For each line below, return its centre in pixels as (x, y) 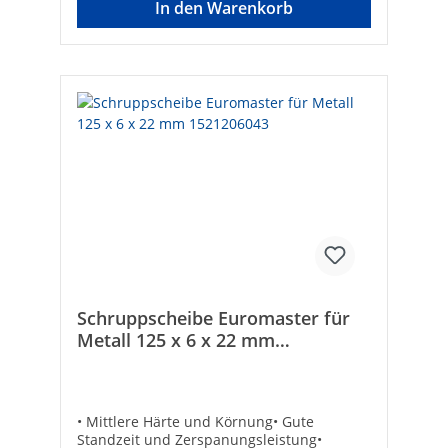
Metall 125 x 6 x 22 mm (176, 340)
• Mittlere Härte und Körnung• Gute (195, 422)
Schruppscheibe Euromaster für (213, 318)
